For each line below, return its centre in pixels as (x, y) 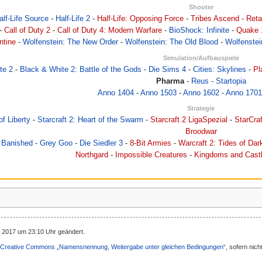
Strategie (201, 108)
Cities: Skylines (220, 69)
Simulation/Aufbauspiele (201, 58)
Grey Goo (56, 143)
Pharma (170, 81)
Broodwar (201, 131)
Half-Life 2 (73, 19)
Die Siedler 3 (101, 143)
